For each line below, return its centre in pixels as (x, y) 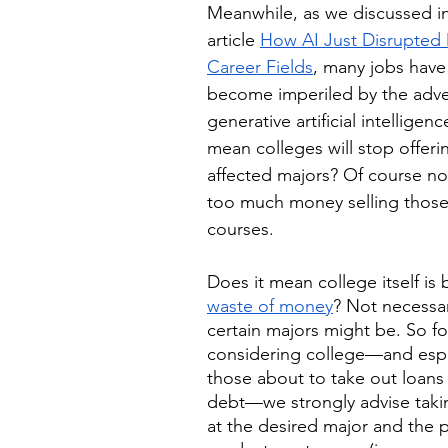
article (233, 40)
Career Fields (260, 67)
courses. (243, 229)
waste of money (270, 306)
